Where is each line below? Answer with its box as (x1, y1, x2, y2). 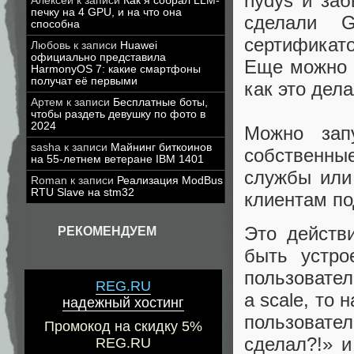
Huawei (120, 40, 157, 51)
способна (31, 18, 80, 30)
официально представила (31, 51, 166, 63)
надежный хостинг (62, 295, 184, 311)
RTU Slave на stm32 (31, 186, 134, 198)
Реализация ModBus (117, 175, 223, 186)
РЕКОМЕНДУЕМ (58, 224, 156, 238)
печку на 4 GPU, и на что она (31, 6, 182, 18)
